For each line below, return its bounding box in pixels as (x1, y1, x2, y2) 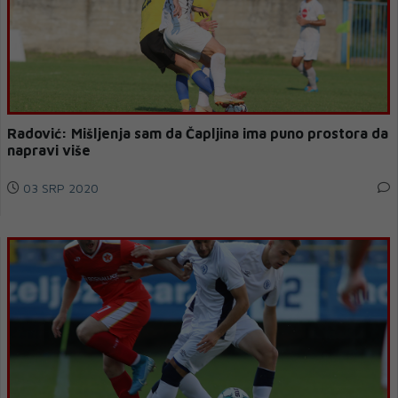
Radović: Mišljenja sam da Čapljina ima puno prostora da (7, 125, 371, 141)
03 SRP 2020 (20, 180, 99, 195)
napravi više (7, 142, 91, 158)
